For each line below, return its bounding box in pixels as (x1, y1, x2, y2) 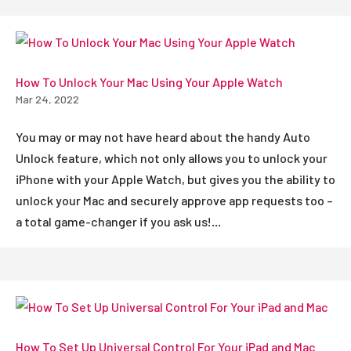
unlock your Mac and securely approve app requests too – (16, 192, 333, 208)
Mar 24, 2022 (16, 92, 79, 106)
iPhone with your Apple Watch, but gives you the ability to (16, 171, 335, 186)
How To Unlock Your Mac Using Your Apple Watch (16, 74, 283, 89)
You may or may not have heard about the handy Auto (16, 128, 310, 144)
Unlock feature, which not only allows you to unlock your (16, 150, 327, 165)
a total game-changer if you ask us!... (16, 213, 221, 229)
